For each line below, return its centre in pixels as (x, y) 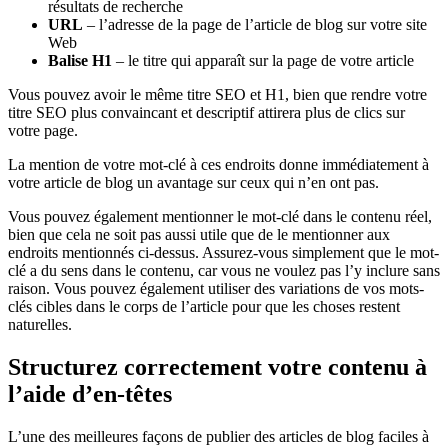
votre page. (43, 131)
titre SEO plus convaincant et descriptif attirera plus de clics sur (206, 113)
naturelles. (40, 325)
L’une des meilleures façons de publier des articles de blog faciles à (218, 436)
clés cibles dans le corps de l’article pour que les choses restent (204, 307)
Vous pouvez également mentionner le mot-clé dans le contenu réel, (220, 217)
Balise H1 (80, 61)
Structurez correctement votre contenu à (217, 367)
